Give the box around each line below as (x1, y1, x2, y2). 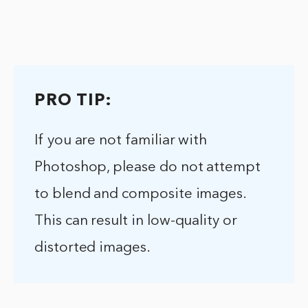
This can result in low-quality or (34, 213, 237, 228)
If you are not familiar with (34, 133, 208, 148)
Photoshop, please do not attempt (34, 159, 261, 175)
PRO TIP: (34, 92, 112, 109)
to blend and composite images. (34, 186, 247, 201)
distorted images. (34, 240, 151, 255)
